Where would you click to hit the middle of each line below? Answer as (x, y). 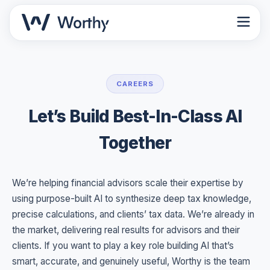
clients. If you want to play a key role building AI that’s (123, 246)
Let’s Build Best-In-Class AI (135, 116)
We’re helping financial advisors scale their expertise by (128, 183)
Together (135, 143)
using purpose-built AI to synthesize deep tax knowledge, (132, 199)
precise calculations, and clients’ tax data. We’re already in (133, 214)
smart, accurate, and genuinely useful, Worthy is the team (131, 261)
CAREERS (135, 84)
